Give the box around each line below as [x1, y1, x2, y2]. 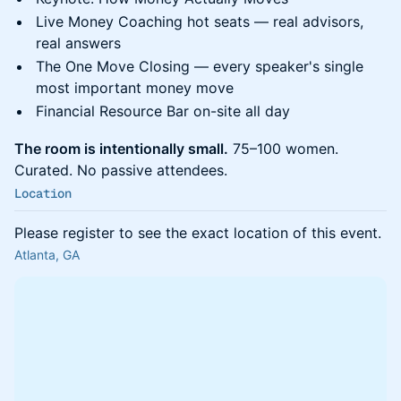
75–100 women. [228, 140, 338, 158]
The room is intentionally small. [14, 140, 228, 158]
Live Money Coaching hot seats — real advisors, [36, 13, 363, 30]
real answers [36, 34, 121, 52]
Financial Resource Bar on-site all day [36, 102, 290, 120]
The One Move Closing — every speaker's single [36, 57, 363, 75]
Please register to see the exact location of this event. [14, 224, 381, 242]
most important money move [36, 79, 234, 97]
